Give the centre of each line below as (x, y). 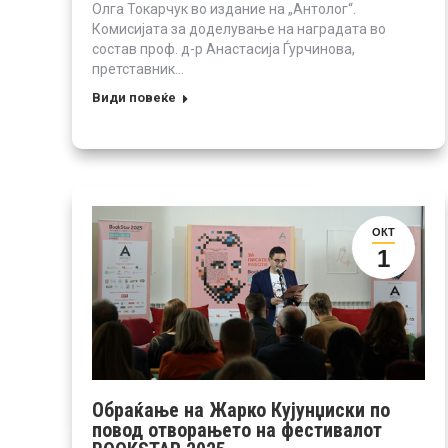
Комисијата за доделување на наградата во (239, 28)
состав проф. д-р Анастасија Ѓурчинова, (223, 48)
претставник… (138, 68)
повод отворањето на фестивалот (237, 429)
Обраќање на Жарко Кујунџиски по (241, 409)
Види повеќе (134, 97)
